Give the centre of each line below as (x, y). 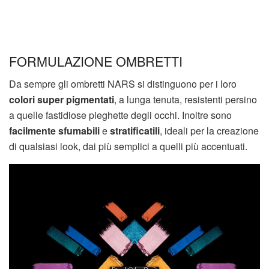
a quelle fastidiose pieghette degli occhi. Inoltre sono (120, 115)
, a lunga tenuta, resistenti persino (186, 100)
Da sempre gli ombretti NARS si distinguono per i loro (123, 84)
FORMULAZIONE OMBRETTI (96, 61)
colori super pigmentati (62, 100)
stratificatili (135, 131)
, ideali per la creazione (209, 131)
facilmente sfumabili (54, 131)
